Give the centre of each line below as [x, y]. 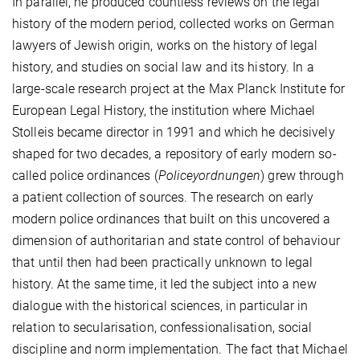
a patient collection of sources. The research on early [163, 197]
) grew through [302, 175]
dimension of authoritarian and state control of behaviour [176, 240]
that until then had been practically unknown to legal [163, 262]
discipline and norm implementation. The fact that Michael [180, 349]
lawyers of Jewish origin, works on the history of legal [165, 45]
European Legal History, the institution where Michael [164, 110]
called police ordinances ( [85, 175]
